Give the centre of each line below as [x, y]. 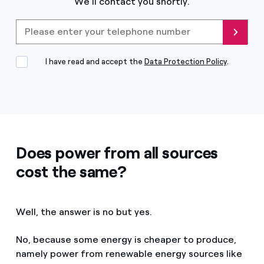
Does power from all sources [117, 153]
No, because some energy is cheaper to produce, [126, 239]
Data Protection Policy [185, 61]
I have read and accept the [95, 61]
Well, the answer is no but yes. [84, 212]
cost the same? [71, 171]
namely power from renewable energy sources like [129, 253]
